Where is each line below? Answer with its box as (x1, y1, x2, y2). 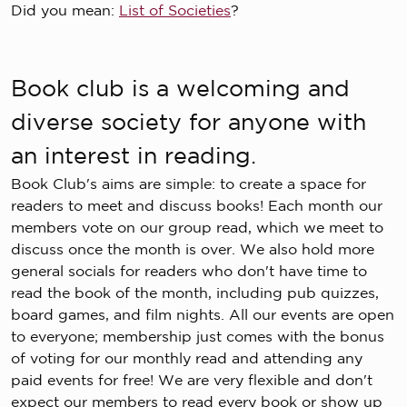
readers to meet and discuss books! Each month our (11, 197, 382, 214)
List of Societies (119, 2, 231, 19)
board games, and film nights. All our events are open (11, 306, 394, 323)
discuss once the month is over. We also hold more (11, 241, 374, 258)
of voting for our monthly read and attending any (11, 350, 362, 367)
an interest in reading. (11, 143, 256, 169)
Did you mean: (11, 2, 119, 19)
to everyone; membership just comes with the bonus (11, 328, 384, 345)
